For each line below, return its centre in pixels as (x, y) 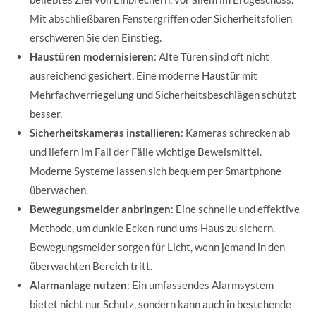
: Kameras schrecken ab (236, 132)
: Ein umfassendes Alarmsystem (201, 285)
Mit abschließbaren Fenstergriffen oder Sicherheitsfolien (161, 18)
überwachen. (59, 189)
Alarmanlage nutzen (79, 285)
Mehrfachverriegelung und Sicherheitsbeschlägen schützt (163, 94)
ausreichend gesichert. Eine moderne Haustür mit (144, 75)
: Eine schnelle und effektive (236, 208)
